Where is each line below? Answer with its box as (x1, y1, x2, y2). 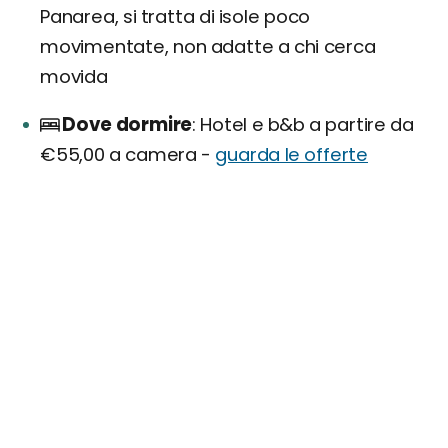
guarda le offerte (215, 141, 369, 167)
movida (40, 63, 108, 89)
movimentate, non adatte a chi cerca (40, 33, 376, 59)
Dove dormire (62, 111, 193, 137)
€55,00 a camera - (40, 141, 216, 167)
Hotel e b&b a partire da (195, 111, 414, 137)
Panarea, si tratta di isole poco (40, 3, 311, 29)
